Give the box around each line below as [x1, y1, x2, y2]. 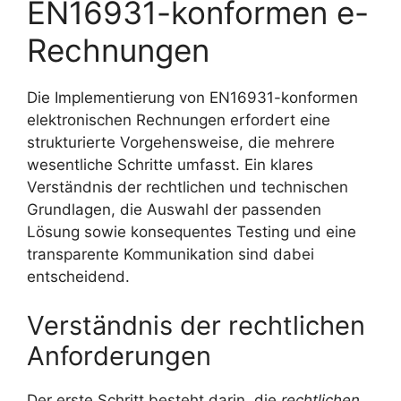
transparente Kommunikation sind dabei [27, 244, 314, 263]
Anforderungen [27, 340, 211, 372]
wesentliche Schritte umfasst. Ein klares [27, 155, 313, 174]
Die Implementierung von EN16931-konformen [27, 88, 358, 107]
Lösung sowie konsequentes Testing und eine [27, 222, 356, 241]
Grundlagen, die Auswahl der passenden [27, 200, 321, 218]
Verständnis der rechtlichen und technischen [27, 177, 348, 196]
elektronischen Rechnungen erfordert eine [27, 110, 330, 129]
